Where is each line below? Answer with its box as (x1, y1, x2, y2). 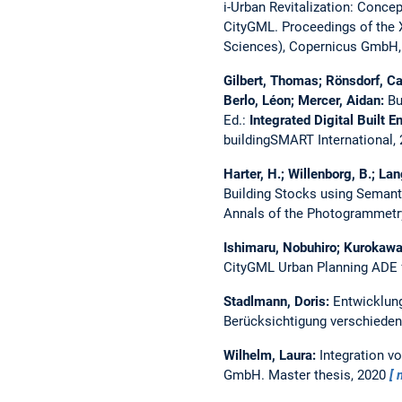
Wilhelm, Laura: (223, 346, 319, 363)
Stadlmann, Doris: (223, 293, 333, 310)
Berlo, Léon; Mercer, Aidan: (223, 92, 388, 109)
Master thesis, (267, 366, 357, 383)
